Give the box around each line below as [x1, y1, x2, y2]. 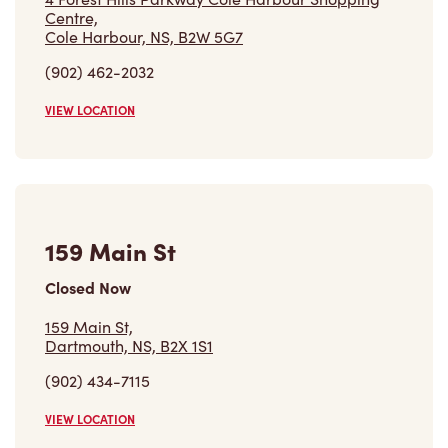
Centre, [45, 7, 98, 29]
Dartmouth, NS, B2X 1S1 [45, 335, 213, 357]
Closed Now [45, 276, 131, 299]
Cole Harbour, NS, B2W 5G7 [45, 26, 243, 48]
